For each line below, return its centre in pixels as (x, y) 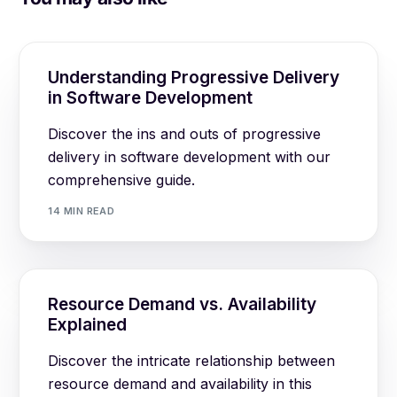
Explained (88, 325)
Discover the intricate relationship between (192, 361)
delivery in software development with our (190, 157)
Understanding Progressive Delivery (194, 78)
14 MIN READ (82, 210)
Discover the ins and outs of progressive (185, 134)
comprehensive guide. (122, 180)
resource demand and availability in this (180, 384)
